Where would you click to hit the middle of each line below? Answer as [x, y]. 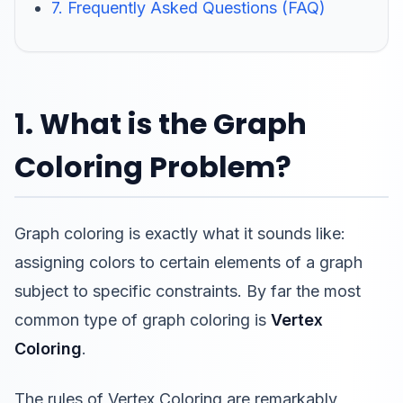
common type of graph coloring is [143, 320]
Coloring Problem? [153, 167]
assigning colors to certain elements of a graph [188, 262]
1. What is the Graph [161, 124]
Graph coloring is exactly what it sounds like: [180, 233]
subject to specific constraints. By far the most [188, 291]
